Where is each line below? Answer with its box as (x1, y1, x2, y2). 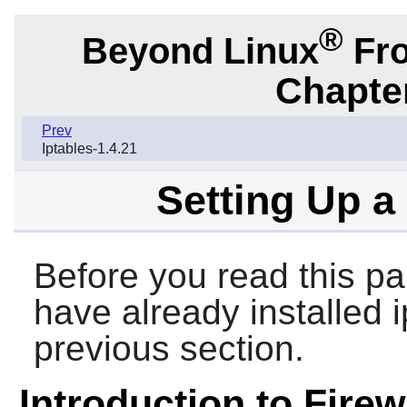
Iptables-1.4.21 (42, 141, 137, 157)
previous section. (33, 329, 304, 369)
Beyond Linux (81, 30, 319, 71)
